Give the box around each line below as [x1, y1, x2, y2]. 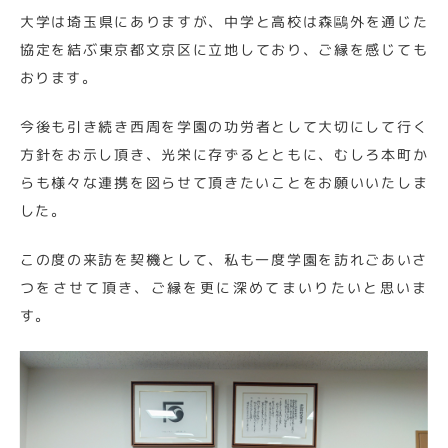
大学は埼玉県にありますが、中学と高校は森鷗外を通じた [20, 11, 429, 32]
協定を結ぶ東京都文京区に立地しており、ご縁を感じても [20, 39, 429, 60]
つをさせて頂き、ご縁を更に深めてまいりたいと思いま [19, 277, 428, 298]
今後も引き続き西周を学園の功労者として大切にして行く [19, 116, 428, 137]
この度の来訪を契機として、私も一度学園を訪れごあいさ [19, 249, 428, 270]
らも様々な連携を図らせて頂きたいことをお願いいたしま [19, 172, 428, 193]
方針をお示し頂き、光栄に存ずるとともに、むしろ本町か [19, 144, 428, 165]
